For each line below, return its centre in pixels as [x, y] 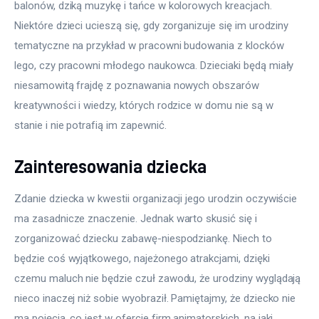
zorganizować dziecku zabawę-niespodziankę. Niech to [145, 238]
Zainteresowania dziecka [110, 166]
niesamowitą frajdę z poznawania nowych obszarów [138, 86]
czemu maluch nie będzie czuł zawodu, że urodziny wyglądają [159, 278]
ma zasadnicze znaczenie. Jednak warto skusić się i [137, 218]
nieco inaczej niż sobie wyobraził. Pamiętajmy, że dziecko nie [157, 298]
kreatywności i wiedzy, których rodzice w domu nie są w [145, 106]
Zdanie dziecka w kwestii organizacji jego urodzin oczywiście [157, 198]
